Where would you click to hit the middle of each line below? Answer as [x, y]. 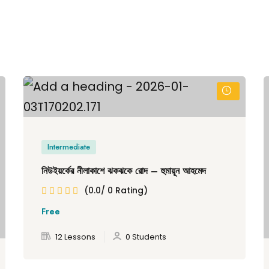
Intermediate [69, 147]
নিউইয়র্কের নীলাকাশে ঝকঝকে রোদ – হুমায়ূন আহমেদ [124, 171]
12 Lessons [75, 237]
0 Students [146, 237]
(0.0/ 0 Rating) [116, 190]
